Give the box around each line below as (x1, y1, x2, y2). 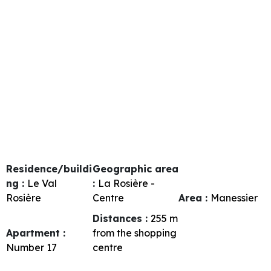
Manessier (211, 191, 258, 204)
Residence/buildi (6, 162, 92, 175)
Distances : (92, 212, 151, 224)
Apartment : (6, 226, 65, 239)
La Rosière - (97, 177, 155, 189)
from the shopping (92, 226, 177, 239)
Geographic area (92, 162, 178, 175)
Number (6, 241, 44, 253)
